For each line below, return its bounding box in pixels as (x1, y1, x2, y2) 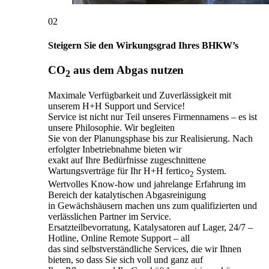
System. (194, 166, 229, 177)
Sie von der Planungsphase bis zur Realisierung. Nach (48, 133, 253, 144)
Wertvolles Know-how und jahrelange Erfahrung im (48, 179, 246, 190)
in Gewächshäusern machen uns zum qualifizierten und (48, 201, 257, 211)
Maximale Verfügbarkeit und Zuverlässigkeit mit (48, 90, 231, 101)
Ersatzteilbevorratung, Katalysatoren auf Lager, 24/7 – (48, 222, 253, 233)
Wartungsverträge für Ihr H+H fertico (48, 166, 190, 177)
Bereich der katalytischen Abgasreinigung (48, 190, 208, 201)
